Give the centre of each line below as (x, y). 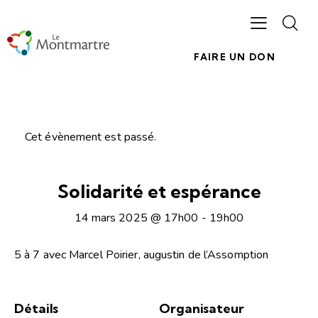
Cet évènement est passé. (91, 137)
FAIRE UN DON (235, 57)
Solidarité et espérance (159, 192)
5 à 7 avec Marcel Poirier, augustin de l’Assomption (142, 255)
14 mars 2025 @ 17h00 (136, 218)
